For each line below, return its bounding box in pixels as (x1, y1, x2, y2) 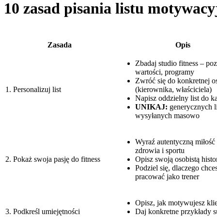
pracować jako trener (135, 172, 199, 181)
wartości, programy (135, 67, 194, 76)
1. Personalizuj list (5, 85, 61, 93)
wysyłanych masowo (135, 111, 200, 120)
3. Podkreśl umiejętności (5, 207, 80, 216)
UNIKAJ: (135, 102, 168, 111)
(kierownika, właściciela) (135, 85, 212, 93)
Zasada (47, 40, 72, 49)
